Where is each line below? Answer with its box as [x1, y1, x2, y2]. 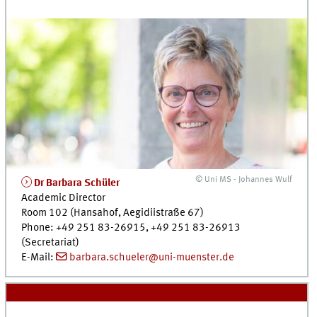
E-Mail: [21, 251, 57, 263]
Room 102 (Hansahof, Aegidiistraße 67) [21, 207, 204, 219]
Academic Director [21, 192, 106, 204]
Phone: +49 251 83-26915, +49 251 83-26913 [21, 221, 241, 234]
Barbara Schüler [44, 177, 120, 189]
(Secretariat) [21, 236, 80, 248]
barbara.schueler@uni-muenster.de [69, 251, 234, 263]
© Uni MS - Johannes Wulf [195, 175, 293, 184]
